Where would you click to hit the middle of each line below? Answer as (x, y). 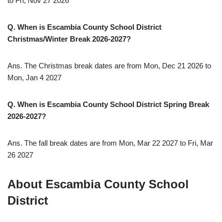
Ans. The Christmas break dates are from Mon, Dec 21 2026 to (109, 66)
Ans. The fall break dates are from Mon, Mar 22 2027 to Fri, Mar (110, 143)
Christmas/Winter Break (50, 39)
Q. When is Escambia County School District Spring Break (108, 105)
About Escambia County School (98, 184)
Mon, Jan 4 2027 (34, 78)
